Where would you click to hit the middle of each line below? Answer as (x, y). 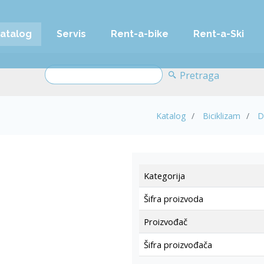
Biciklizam (222, 115)
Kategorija (164, 176)
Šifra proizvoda (174, 199)
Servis (71, 34)
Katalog (171, 115)
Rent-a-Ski (219, 34)
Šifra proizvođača (178, 245)
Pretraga (198, 75)
